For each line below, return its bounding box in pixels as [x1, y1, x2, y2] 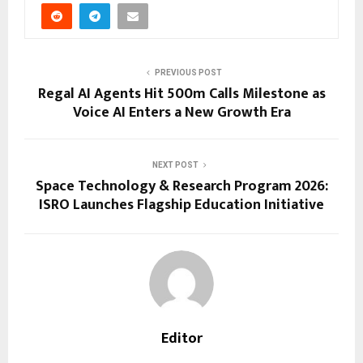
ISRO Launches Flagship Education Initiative [39, 193, 324, 218]
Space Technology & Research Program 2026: [35, 174, 328, 199]
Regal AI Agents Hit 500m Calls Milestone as [37, 82, 326, 107]
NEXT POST [152, 160, 199, 170]
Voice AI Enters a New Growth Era [72, 100, 291, 126]
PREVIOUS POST [154, 68, 222, 78]
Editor [160, 327, 203, 352]
